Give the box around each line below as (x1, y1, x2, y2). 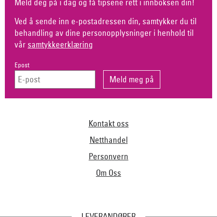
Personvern (89, 151, 128, 161)
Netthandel (89, 134, 128, 145)
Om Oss (96, 167, 121, 178)
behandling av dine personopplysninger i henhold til (15, 27, 194, 38)
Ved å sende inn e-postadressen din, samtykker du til (15, 15, 197, 26)
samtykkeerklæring (28, 39, 93, 49)
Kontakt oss (88, 118, 129, 128)
